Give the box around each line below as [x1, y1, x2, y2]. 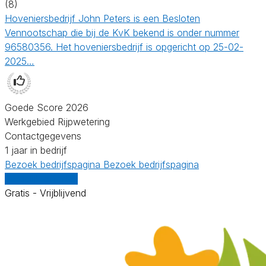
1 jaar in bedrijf [5, 144, 67, 156]
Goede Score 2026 [5, 101, 88, 113]
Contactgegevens [5, 129, 81, 142]
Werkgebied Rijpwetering [5, 115, 110, 128]
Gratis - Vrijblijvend [5, 186, 86, 199]
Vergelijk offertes [5, 172, 78, 185]
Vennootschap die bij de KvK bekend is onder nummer [5, 26, 239, 39]
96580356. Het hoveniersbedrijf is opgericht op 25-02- [5, 40, 243, 53]
